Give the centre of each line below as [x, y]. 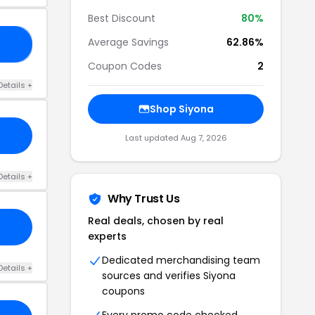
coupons [123, 291]
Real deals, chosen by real [156, 221]
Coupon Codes [125, 66]
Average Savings [128, 42]
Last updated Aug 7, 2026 [176, 138]
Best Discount [122, 18]
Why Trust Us [144, 199]
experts [107, 236]
